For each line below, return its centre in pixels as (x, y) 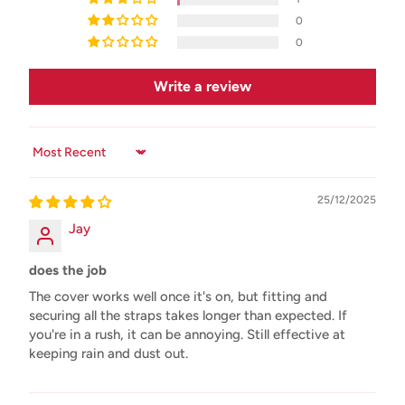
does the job (68, 270)
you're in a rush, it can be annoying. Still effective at (187, 334)
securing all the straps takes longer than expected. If (188, 315)
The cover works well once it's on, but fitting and (178, 296)
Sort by (51, 160)
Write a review (202, 86)
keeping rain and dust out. (108, 353)
